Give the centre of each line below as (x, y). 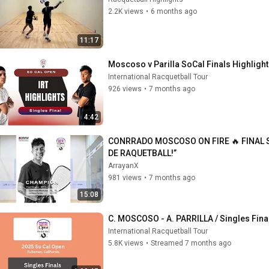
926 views (125, 89)
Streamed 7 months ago (191, 243)
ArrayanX (123, 166)
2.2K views (126, 11)
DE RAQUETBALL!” (142, 153)
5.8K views (126, 243)
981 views (125, 178)
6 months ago (174, 11)
